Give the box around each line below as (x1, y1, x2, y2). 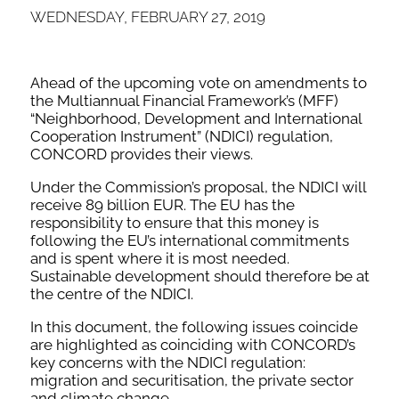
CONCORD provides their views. (29, 144, 253, 163)
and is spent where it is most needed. (29, 248, 289, 267)
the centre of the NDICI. (29, 284, 193, 303)
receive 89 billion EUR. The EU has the (29, 195, 295, 214)
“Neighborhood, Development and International (29, 109, 362, 127)
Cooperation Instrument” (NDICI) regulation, (29, 126, 333, 145)
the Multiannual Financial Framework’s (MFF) (29, 91, 338, 110)
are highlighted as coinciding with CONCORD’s (29, 335, 355, 354)
